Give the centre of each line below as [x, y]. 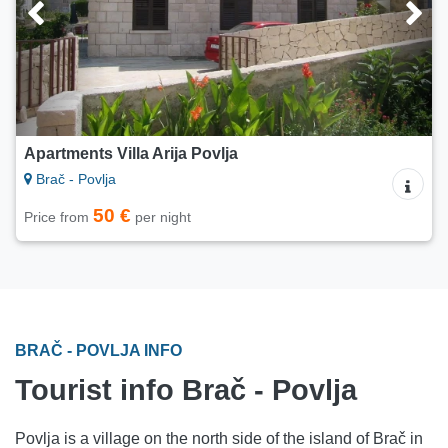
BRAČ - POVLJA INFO [98, 351]
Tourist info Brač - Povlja [186, 390]
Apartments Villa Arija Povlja [131, 154]
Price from [58, 217]
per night [161, 217]
